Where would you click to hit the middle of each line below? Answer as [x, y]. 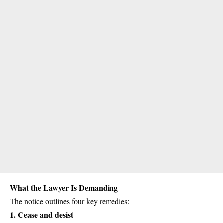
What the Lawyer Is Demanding [64, 188]
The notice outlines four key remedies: [70, 201]
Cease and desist [46, 215]
